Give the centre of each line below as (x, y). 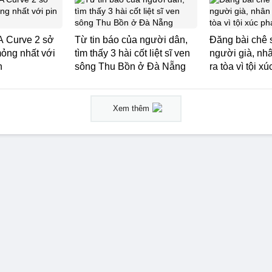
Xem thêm (131, 108)
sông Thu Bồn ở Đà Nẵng (130, 66)
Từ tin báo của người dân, (131, 40)
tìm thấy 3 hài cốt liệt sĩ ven (132, 53)
